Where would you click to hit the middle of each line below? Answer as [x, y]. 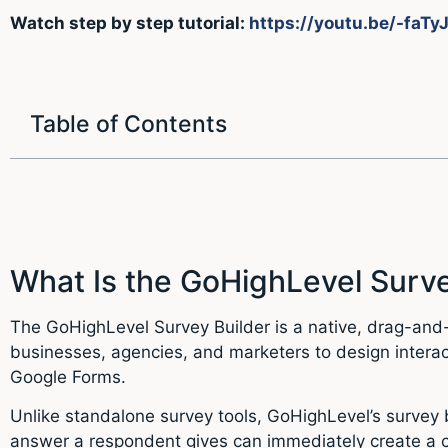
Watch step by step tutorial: [129, 23]
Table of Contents [128, 123]
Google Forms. [68, 376]
